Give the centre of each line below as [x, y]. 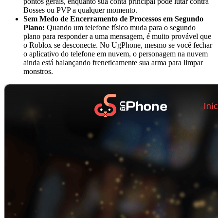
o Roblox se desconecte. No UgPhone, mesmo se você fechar [118, 45]
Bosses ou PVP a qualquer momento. [80, 10]
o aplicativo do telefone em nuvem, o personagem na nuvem [116, 54]
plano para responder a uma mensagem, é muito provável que [117, 36]
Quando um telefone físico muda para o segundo [120, 28]
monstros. [38, 72]
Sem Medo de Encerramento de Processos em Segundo [113, 19]
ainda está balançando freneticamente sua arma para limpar [113, 63]
